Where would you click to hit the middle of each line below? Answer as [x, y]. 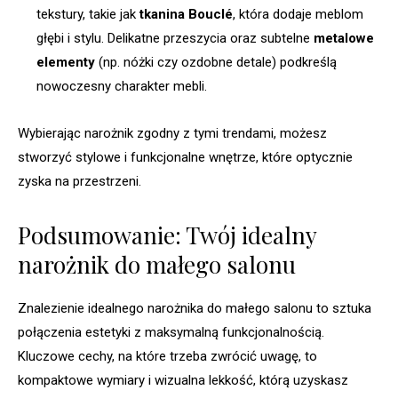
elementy [66, 63]
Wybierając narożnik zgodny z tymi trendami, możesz [172, 134]
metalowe [344, 39]
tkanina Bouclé [186, 15]
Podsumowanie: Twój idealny [167, 235]
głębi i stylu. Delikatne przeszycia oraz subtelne [175, 39]
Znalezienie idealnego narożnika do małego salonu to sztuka [195, 309]
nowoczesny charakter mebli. [122, 87]
